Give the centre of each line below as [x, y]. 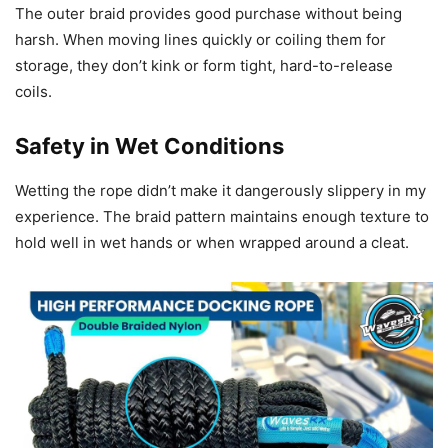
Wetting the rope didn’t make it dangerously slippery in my [220, 190]
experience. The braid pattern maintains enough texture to [222, 216]
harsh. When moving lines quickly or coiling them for [200, 39]
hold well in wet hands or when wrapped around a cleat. [212, 242]
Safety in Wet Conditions [149, 145]
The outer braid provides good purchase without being [208, 13]
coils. [33, 91]
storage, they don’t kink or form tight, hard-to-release [204, 65]
